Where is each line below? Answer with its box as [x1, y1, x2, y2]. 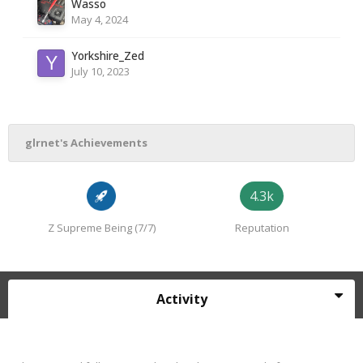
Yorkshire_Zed [71, 48, 144, 63]
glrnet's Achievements [25, 135, 147, 150]
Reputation [234, 220, 289, 235]
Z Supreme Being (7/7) [47, 220, 156, 235]
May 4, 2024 [71, 12, 128, 27]
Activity [156, 290, 207, 308]
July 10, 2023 [71, 64, 130, 79]
